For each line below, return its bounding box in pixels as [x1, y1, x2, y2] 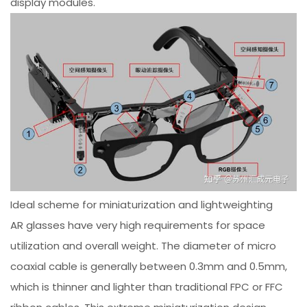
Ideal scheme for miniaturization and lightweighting [10, 197, 273, 212]
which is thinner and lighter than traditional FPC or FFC [10, 279, 284, 294]
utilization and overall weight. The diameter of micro [10, 238, 277, 253]
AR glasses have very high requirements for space [10, 217, 266, 232]
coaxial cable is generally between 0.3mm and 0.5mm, [10, 258, 288, 273]
